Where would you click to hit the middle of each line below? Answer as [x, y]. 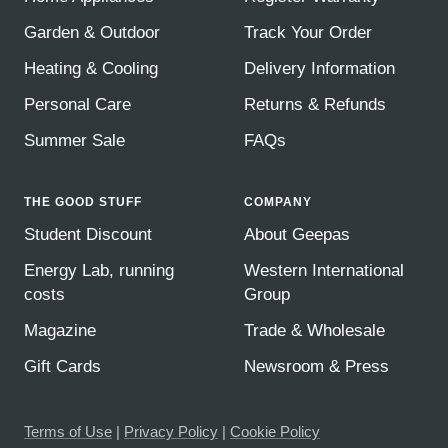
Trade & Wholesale [314, 330]
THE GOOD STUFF [83, 201]
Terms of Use [68, 431]
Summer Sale [74, 140]
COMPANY [278, 201]
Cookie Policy [275, 431]
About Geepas [297, 234]
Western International [324, 270]
